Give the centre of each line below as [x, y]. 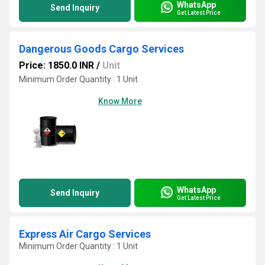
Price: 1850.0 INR [56, 65]
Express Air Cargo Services [85, 234]
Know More [120, 101]
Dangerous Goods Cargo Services [101, 49]
